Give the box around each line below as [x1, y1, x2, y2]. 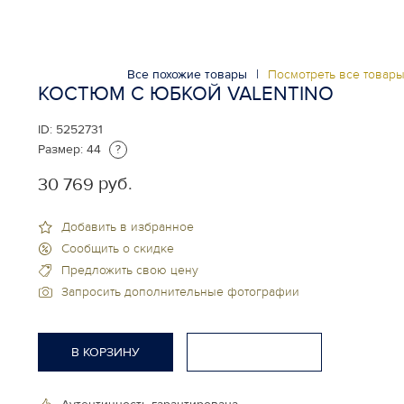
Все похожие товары [126, 66, 247, 82]
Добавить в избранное [61, 218, 194, 234]
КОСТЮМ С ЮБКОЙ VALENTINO [38, 81, 334, 106]
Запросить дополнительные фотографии [61, 283, 299, 299]
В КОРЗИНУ [71, 344, 140, 360]
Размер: [38, 141, 83, 157]
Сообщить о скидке [61, 240, 174, 256]
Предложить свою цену [61, 262, 198, 278]
